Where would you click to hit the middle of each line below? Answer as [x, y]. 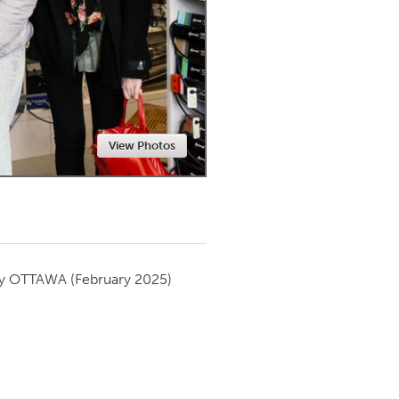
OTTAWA [38, 279]
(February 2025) [121, 279]
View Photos [142, 146]
